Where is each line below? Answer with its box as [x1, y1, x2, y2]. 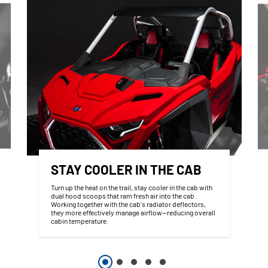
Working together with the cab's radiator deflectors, [50, 199, 206, 208]
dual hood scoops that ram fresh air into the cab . [50, 191, 197, 200]
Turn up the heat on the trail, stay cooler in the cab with [50, 182, 212, 191]
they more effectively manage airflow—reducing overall [50, 208, 215, 217]
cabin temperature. [50, 216, 111, 225]
